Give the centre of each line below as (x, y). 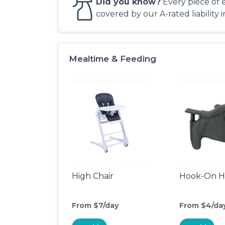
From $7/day (95, 205)
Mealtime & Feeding (113, 59)
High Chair (93, 176)
